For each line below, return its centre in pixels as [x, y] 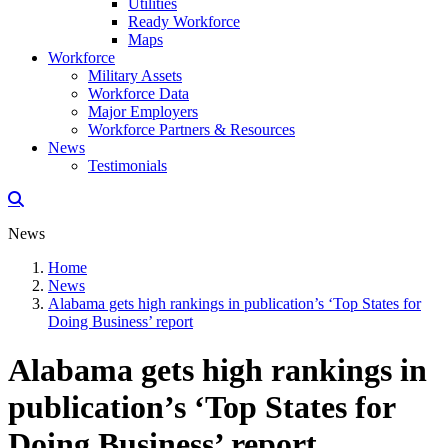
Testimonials [127, 165]
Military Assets [135, 75]
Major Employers [143, 111]
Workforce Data [138, 93]
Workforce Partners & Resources [191, 129]
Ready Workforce [184, 21]
